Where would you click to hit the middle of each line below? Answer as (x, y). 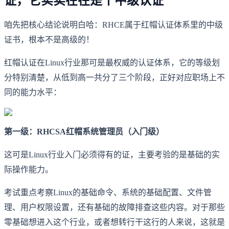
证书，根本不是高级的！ (49, 40)
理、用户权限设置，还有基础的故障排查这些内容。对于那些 (114, 208)
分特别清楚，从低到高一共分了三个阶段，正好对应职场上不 (114, 78)
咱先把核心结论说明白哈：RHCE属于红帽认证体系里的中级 (113, 25)
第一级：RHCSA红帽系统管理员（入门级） (84, 132)
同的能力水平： (33, 93)
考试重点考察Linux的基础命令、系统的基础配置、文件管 (108, 193)
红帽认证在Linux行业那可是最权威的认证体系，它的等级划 (112, 63)
